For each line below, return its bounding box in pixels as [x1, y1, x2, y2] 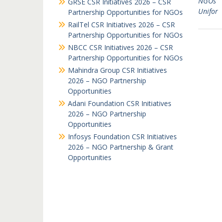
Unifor [198, 6, 218, 16]
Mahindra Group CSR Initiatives [68, 65, 167, 75]
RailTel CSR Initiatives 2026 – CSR [68, 20, 175, 29]
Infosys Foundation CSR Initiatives [68, 132, 177, 141]
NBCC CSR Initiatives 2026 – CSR [68, 43, 173, 52]
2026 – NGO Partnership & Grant [68, 142, 173, 152]
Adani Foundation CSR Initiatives [68, 99, 171, 108]
